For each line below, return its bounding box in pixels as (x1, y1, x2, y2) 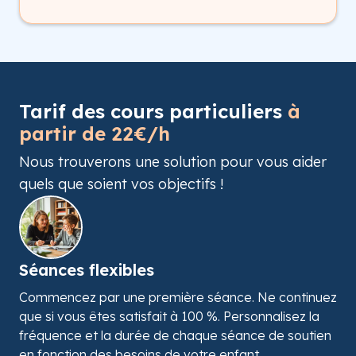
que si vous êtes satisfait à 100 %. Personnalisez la (19, 308, 319, 324)
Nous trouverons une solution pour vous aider (19, 152, 327, 171)
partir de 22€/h (19, 121, 170, 145)
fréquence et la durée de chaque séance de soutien (19, 327, 331, 343)
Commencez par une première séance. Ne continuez (19, 288, 337, 305)
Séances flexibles (19, 259, 154, 280)
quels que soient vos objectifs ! (19, 174, 223, 193)
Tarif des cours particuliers (19, 99, 288, 123)
